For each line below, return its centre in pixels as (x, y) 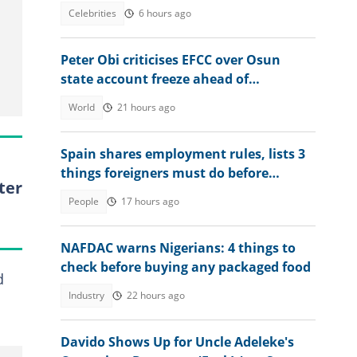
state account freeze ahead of (155, 79)
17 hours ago (150, 201)
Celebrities (92, 13)
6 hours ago (165, 13)
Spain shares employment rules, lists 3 (183, 154)
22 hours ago (156, 295)
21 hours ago (146, 107)
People (84, 201)
